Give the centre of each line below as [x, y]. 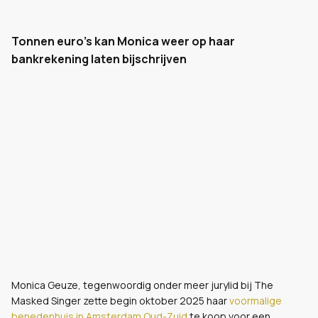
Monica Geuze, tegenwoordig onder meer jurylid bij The [142, 285]
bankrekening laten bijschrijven [99, 59]
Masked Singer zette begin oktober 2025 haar [120, 301]
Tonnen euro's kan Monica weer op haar [123, 41]
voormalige [256, 301]
